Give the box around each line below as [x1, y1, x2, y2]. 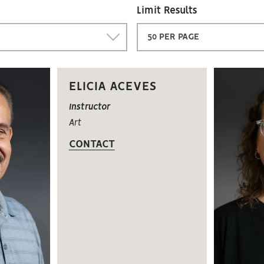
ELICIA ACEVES [68, 81, 157, 93]
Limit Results [137, 6, 197, 15]
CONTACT [68, 139, 115, 149]
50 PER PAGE [147, 32, 199, 41]
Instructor [68, 103, 110, 111]
